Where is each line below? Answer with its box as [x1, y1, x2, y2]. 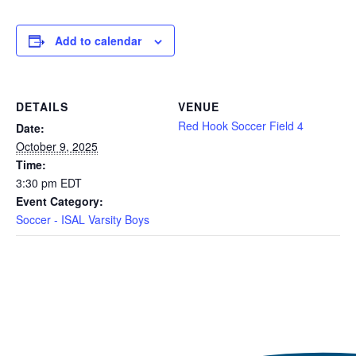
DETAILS [16, 99, 68, 114]
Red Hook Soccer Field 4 [178, 118, 304, 133]
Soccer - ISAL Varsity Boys [16, 211, 149, 227]
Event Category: [16, 193, 103, 209]
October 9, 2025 [16, 138, 98, 154]
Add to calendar [55, 33, 141, 48]
